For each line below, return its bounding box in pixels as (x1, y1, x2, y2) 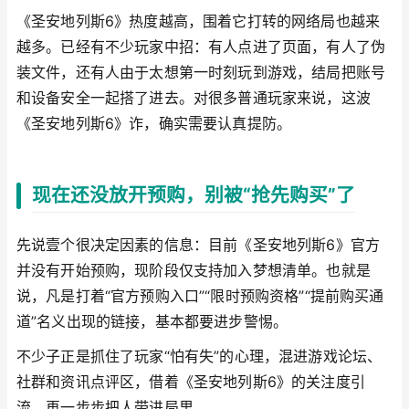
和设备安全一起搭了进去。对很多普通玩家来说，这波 (16, 89, 371, 107)
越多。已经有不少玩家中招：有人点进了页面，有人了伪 (16, 37, 386, 56)
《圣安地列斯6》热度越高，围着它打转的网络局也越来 (16, 12, 381, 30)
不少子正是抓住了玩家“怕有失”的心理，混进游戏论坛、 (16, 346, 383, 365)
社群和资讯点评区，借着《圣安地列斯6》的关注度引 (16, 372, 365, 391)
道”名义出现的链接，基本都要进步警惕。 (16, 312, 288, 331)
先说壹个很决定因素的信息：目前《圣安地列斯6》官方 (16, 236, 380, 255)
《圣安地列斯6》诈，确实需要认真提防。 (16, 114, 292, 132)
